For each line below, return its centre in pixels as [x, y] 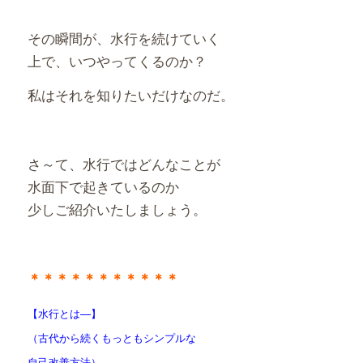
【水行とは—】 [64, 314]
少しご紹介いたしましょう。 [117, 209]
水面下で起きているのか [103, 186]
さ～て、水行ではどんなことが [124, 164]
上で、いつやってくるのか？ [117, 60]
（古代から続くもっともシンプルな [111, 338]
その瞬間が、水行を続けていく [124, 37]
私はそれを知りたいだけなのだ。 [130, 95]
